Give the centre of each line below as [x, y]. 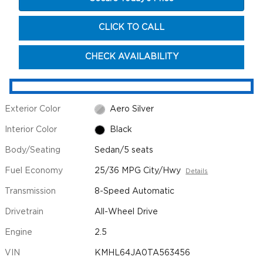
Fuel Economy [34, 171]
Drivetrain [24, 212]
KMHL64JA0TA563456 [143, 253]
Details [197, 172]
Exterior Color [33, 109]
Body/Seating [33, 151]
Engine [18, 233]
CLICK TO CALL [131, 28]
